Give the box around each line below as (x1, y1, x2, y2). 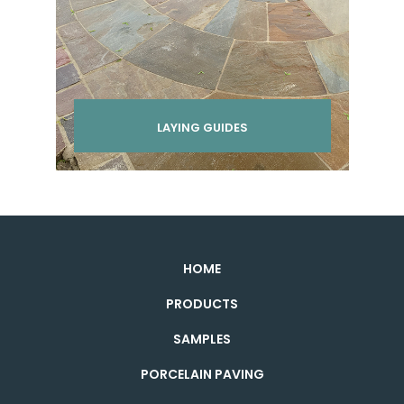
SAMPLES (173, 330, 231, 348)
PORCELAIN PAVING (140, 365, 264, 383)
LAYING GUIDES (156, 119, 248, 136)
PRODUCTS (166, 295, 238, 313)
